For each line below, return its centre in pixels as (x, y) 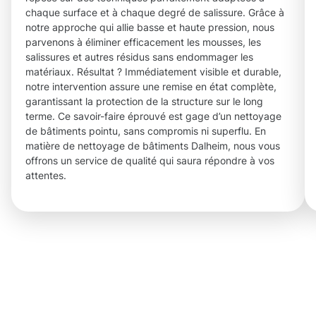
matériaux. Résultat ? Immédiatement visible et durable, (153, 72)
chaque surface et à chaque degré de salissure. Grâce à (155, 13)
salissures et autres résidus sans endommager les (139, 57)
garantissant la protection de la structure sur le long (144, 102)
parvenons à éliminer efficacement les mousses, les (143, 42)
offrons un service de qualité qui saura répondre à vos (150, 161)
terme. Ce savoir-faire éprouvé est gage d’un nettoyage (153, 116)
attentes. (46, 176)
